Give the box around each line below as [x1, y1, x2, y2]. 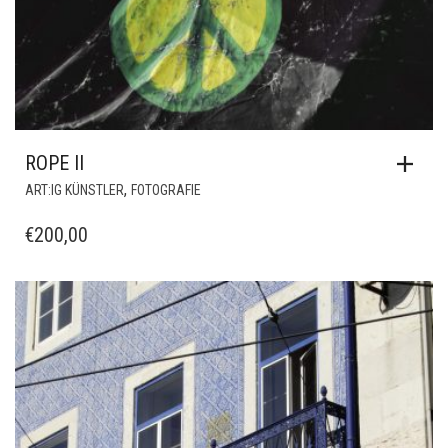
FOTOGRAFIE [131, 182, 201, 199]
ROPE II [25, 151, 84, 176]
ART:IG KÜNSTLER [25, 182, 124, 199]
